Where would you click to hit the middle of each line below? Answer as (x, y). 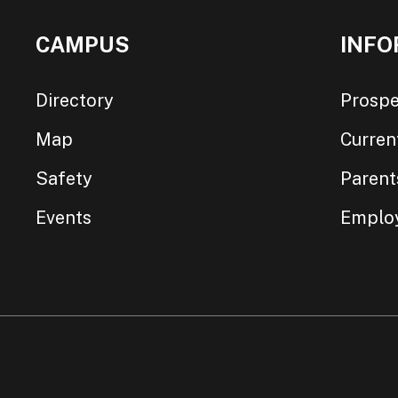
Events (64, 217)
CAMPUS (83, 44)
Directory (75, 100)
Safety (64, 178)
